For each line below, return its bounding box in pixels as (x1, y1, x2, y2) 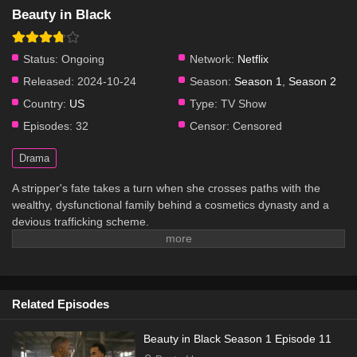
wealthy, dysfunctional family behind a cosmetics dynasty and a (12, 198, 329, 211)
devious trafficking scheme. (12, 215, 149, 228)
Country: (23, 97, 66, 110)
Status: (23, 53, 58, 65)
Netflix (237, 53, 269, 65)
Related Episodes (12, 297, 109, 311)
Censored (229, 120, 282, 132)
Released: (23, 75, 74, 88)
